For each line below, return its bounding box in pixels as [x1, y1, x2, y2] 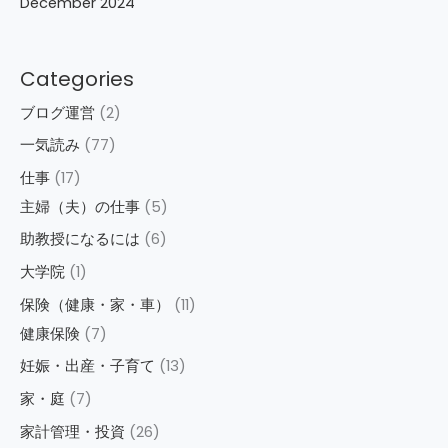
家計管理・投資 [20, 421, 125, 442]
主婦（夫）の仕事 [20, 196, 140, 217]
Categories [20, 64, 134, 93]
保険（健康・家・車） [20, 294, 170, 315]
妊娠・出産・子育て [20, 356, 155, 377]
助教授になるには [20, 229, 140, 250]
